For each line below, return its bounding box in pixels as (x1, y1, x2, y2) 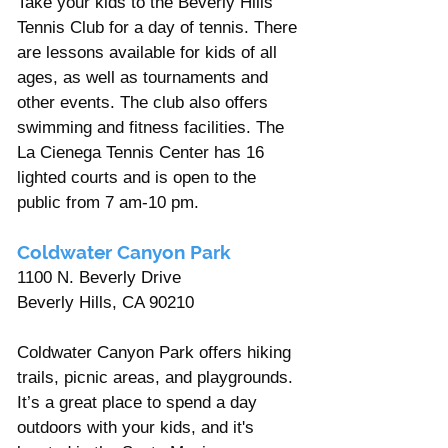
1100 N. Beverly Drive (17, 267, 181, 287)
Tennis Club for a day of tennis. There (17, 17, 302, 37)
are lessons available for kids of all (17, 42, 282, 62)
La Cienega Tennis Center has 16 (17, 142, 269, 162)
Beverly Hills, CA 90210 (17, 292, 199, 312)
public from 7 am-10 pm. (17, 192, 199, 212)
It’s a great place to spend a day (17, 392, 262, 412)
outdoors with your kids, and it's (17, 417, 259, 437)
